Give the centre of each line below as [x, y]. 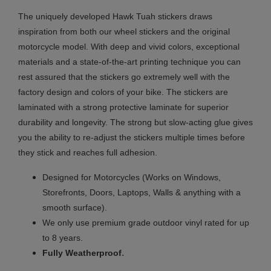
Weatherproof [93, 253]
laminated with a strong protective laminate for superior [123, 107]
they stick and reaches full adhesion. [88, 152]
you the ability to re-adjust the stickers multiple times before [132, 137]
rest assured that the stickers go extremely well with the [124, 77]
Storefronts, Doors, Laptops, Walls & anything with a [142, 192]
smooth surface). [75, 207]
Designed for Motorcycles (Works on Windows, [132, 177]
